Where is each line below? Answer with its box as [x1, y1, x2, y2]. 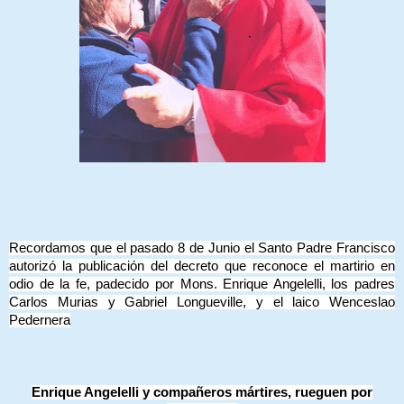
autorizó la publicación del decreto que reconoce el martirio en [9, 258, 395, 273]
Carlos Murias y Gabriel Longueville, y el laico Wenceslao [9, 294, 395, 309]
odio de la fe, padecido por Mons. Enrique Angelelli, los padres [9, 276, 395, 291]
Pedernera [9, 312, 70, 327]
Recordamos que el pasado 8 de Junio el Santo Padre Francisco [9, 240, 395, 255]
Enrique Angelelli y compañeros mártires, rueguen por [32, 384, 372, 399]
